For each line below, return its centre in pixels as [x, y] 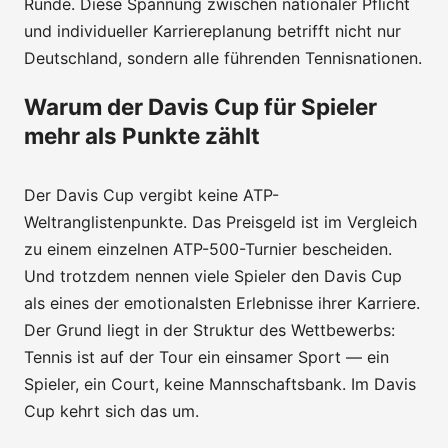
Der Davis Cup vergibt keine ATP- [151, 194]
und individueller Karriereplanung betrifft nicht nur [212, 30]
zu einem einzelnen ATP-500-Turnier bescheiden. [208, 248]
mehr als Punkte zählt [142, 135]
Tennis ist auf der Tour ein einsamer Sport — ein [206, 356]
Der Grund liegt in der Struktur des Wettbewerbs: [209, 329]
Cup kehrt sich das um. [111, 410]
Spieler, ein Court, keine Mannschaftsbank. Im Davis [220, 383]
